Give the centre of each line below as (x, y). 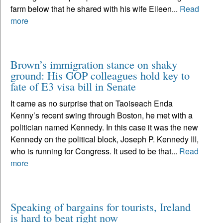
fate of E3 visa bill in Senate (73, 86)
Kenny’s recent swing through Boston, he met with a (102, 115)
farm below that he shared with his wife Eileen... (95, 8)
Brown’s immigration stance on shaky (94, 64)
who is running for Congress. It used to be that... (95, 151)
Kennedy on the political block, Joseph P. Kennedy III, (105, 139)
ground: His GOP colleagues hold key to (100, 75)
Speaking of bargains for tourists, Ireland (101, 206)
